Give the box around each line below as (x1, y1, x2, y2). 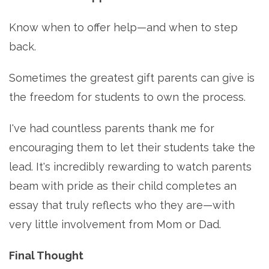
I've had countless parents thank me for (9, 122, 214, 135)
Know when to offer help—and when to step (9, 21, 238, 34)
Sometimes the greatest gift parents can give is (9, 71, 255, 85)
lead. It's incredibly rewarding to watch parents (9, 160, 252, 174)
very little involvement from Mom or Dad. (9, 218, 221, 231)
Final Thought (9, 249, 83, 262)
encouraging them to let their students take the (9, 141, 255, 154)
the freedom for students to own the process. (9, 91, 246, 104)
